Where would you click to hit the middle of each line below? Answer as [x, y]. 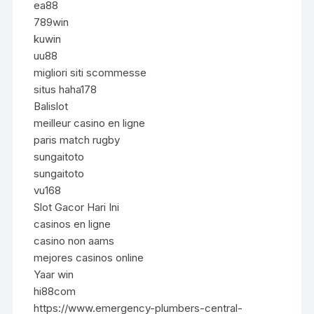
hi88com [55, 291]
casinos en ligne [73, 224]
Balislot [51, 106]
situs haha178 [66, 89]
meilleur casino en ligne [90, 123]
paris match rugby [77, 139]
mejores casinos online [89, 257]
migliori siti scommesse [90, 72]
